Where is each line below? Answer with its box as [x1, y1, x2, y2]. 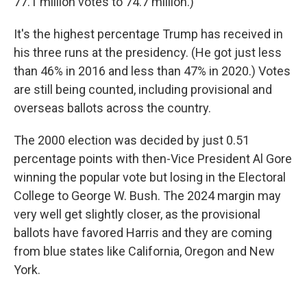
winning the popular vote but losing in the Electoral [14, 170, 286, 184]
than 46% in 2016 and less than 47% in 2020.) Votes [14, 64, 291, 78]
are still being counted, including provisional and [14, 82, 272, 97]
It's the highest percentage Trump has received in [14, 27, 283, 41]
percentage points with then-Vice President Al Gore [14, 151, 292, 166]
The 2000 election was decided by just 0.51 [14, 133, 249, 147]
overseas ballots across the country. [14, 101, 211, 115]
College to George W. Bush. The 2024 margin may [14, 188, 281, 203]
